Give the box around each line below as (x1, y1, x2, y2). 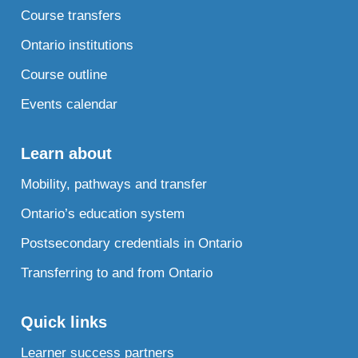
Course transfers (21, 8, 122, 24)
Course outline (21, 67, 108, 83)
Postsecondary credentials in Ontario (21, 236, 243, 252)
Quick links (21, 313, 108, 332)
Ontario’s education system (21, 206, 185, 222)
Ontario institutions (21, 38, 134, 54)
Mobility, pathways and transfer (21, 177, 208, 193)
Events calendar (21, 97, 118, 113)
